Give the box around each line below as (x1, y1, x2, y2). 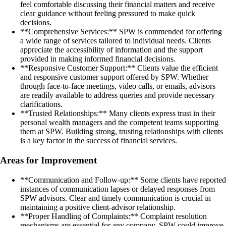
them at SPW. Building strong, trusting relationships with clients (20, 127, 223, 136)
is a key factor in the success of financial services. (20, 136, 177, 145)
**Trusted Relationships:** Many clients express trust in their (20, 109, 215, 118)
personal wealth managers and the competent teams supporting (20, 118, 218, 127)
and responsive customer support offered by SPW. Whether (20, 73, 208, 82)
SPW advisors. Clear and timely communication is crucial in (20, 193, 211, 202)
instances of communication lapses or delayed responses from (20, 184, 215, 193)
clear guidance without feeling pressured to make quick (20, 9, 195, 18)
